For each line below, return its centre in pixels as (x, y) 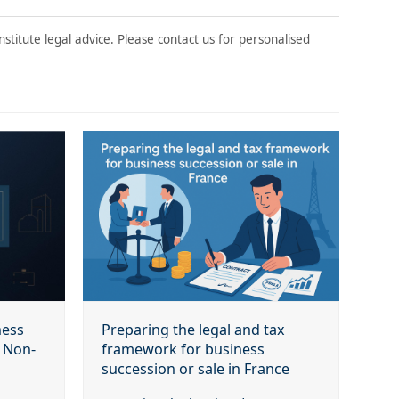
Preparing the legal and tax (194, 330)
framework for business (183, 350)
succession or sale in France (196, 369)
